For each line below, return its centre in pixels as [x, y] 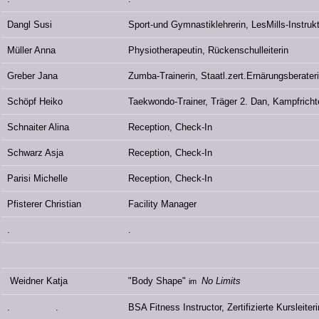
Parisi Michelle [37, 179]
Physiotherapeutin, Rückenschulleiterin [208, 51]
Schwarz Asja [35, 153]
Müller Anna [32, 51]
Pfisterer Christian [44, 204]
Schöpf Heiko [35, 102]
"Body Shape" [158, 281]
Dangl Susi [29, 25]
